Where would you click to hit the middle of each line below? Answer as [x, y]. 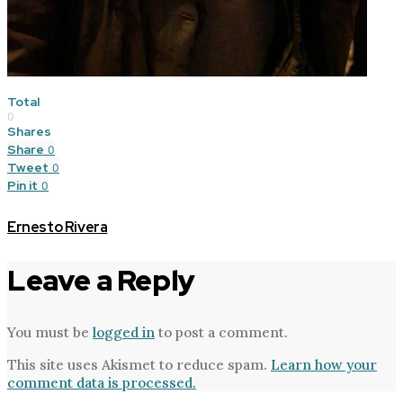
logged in [124, 332]
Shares [29, 132]
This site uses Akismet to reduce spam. [139, 364]
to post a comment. [221, 332]
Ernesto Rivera [58, 228]
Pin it [22, 186]
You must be [50, 332]
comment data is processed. [102, 382]
